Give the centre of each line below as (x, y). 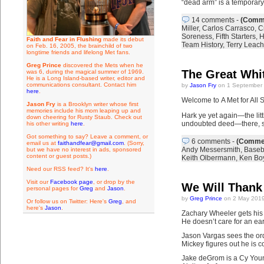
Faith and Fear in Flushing (64, 39)
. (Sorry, (134, 143)
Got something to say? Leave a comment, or (87, 136)
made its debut (122, 39)
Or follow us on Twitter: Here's (67, 201)
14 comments (213, 20)
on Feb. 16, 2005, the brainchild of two (79, 46)
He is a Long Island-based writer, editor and (85, 78)
